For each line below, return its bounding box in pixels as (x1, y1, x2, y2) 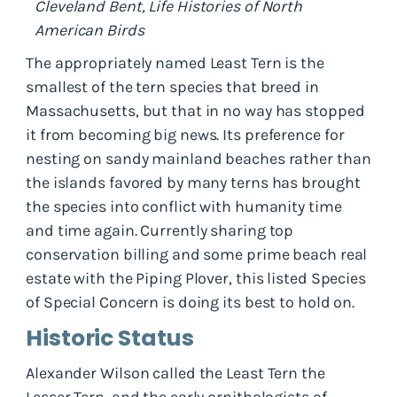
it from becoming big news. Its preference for (26, 124, 345, 144)
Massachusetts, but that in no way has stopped (26, 100, 365, 121)
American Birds (35, 19, 144, 40)
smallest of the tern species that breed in (26, 76, 319, 97)
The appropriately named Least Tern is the (26, 52, 324, 73)
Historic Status (26, 322, 194, 354)
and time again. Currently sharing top (26, 220, 294, 240)
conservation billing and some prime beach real (26, 244, 368, 264)
